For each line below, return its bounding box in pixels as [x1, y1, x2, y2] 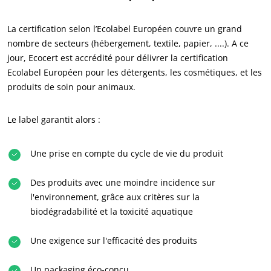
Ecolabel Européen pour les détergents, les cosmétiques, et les [7, 67, 262, 78]
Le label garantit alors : [7, 114, 100, 125]
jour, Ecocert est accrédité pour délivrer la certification [7, 52, 228, 64]
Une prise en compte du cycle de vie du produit [30, 148, 223, 159]
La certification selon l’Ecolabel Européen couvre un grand [7, 23, 242, 34]
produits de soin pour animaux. [7, 81, 135, 93]
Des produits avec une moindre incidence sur [30, 177, 215, 188]
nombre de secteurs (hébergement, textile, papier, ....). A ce [7, 38, 249, 49]
